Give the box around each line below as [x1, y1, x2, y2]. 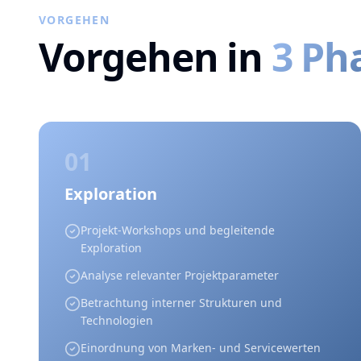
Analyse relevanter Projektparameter [81, 268, 279, 283]
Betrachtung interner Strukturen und [81, 295, 282, 310]
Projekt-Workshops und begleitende [81, 222, 275, 238]
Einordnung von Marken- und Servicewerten [81, 340, 321, 355]
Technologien [81, 313, 153, 328]
